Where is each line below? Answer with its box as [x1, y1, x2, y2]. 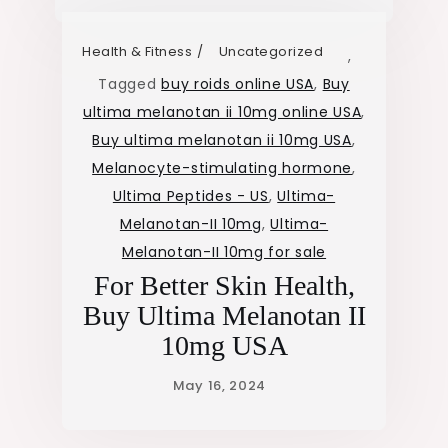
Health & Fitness [82, 42, 193, 62]
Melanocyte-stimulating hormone [92, 158, 353, 179]
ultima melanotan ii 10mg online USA [82, 102, 362, 123]
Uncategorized [218, 42, 324, 62]
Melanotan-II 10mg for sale [121, 242, 327, 263]
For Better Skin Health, [93, 270, 355, 302]
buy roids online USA [161, 74, 315, 95]
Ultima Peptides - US [112, 186, 269, 207]
